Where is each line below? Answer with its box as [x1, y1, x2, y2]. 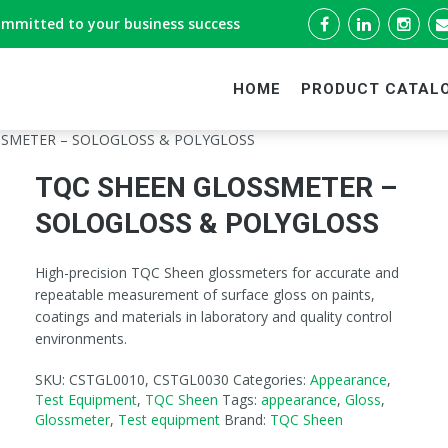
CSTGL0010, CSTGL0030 [68, 370, 229, 389]
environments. [34, 329, 127, 348]
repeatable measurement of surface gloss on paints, [34, 285, 375, 304]
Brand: [223, 410, 270, 429]
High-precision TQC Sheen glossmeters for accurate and [34, 263, 399, 282]
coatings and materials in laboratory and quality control [34, 307, 392, 326]
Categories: [232, 370, 310, 389]
